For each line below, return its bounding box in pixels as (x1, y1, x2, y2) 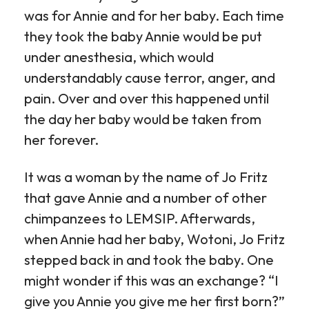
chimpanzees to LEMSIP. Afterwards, (24, 210, 255, 227)
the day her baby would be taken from (24, 110, 261, 128)
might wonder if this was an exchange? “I (24, 272, 279, 289)
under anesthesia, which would (24, 48, 214, 66)
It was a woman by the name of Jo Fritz (24, 168, 268, 186)
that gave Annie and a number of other (24, 189, 267, 206)
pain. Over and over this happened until (24, 90, 269, 107)
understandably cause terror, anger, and (24, 69, 275, 86)
